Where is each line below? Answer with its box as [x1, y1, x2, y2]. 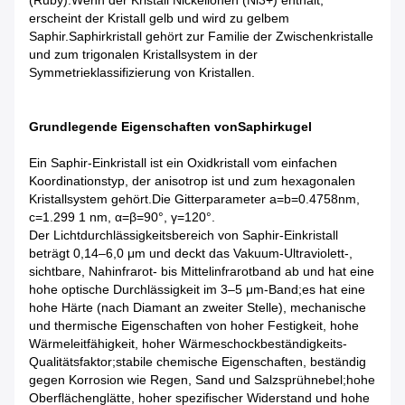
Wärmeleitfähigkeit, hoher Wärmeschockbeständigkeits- [29, 336, 347, 352]
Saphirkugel [238, 119, 312, 135]
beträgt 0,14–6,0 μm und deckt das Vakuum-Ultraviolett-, [29, 246, 353, 261]
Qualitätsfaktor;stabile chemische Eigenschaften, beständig [29, 354, 366, 370]
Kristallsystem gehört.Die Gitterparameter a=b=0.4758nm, [29, 192, 360, 207]
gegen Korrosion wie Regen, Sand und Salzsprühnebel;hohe [29, 372, 375, 388]
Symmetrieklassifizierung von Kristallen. [29, 65, 255, 80]
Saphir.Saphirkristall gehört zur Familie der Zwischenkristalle [29, 29, 373, 44]
